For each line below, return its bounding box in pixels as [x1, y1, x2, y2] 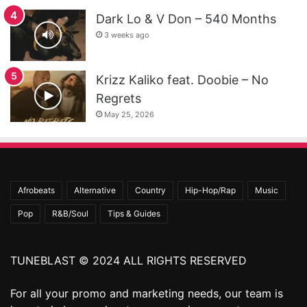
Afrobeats [18, 184, 55, 195]
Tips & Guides [108, 208, 160, 219]
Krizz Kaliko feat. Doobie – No [96, 72, 269, 87]
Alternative [74, 184, 116, 195]
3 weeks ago [104, 29, 149, 40]
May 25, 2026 [104, 109, 154, 119]
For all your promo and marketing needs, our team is [10, 286, 283, 300]
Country [135, 184, 166, 195]
